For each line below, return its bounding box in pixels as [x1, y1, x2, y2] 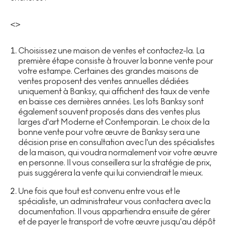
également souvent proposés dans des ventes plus [18, 106, 201, 117]
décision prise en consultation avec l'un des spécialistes [18, 137, 215, 147]
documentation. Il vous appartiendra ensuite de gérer [18, 206, 210, 216]
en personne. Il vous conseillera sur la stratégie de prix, [18, 157, 212, 167]
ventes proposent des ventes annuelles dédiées [18, 76, 189, 86]
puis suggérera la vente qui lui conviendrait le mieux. [18, 167, 203, 178]
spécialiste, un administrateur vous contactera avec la [18, 196, 211, 206]
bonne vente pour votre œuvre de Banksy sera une [18, 127, 200, 137]
